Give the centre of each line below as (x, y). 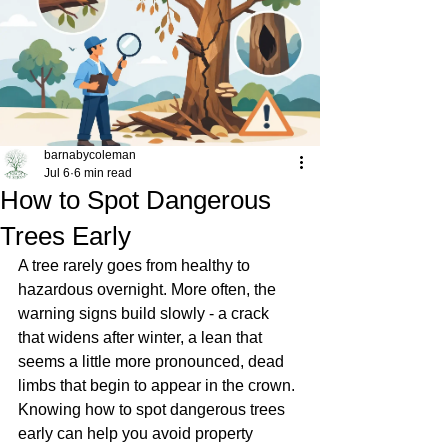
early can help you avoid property (137, 433)
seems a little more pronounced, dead (153, 361)
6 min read (103, 173)
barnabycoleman (90, 155)
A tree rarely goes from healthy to (136, 265)
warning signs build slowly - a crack (145, 313)
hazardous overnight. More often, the (149, 289)
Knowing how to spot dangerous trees (153, 409)
